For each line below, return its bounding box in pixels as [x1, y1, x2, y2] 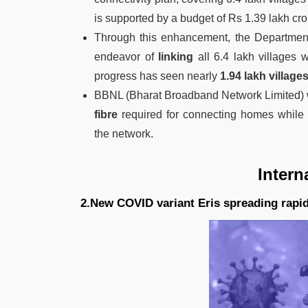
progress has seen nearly [94, 70, 220, 82]
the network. [94, 128, 153, 140]
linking [158, 51, 194, 63]
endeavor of [94, 51, 159, 63]
